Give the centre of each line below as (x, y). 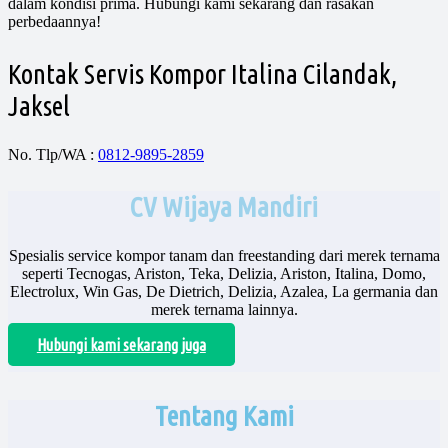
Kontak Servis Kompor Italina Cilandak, (202, 74)
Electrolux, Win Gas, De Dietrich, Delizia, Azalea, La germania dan (224, 292)
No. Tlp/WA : (53, 155)
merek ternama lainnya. (224, 310)
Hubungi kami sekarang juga (121, 344)
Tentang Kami (224, 415)
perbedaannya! (54, 22)
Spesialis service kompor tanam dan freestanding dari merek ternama (224, 256)
